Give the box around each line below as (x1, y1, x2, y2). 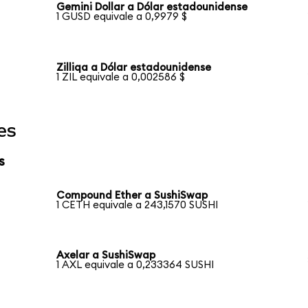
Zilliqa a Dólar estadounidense (56, 63, 212, 74)
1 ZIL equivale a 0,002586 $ (56, 72, 186, 83)
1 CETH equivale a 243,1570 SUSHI (56, 199, 219, 210)
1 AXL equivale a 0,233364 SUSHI (56, 260, 214, 271)
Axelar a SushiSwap (56, 250, 156, 261)
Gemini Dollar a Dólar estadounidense (56, 2, 248, 13)
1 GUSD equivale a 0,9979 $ (56, 12, 188, 23)
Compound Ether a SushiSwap (56, 190, 208, 201)
